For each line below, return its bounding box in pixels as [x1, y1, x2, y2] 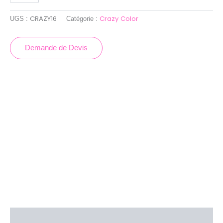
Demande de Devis [25, 44, 88, 52]
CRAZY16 [30, 14, 57, 24]
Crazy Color [100, 14, 138, 24]
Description [10, 213, 50, 221]
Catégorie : [66, 15, 100, 23]
